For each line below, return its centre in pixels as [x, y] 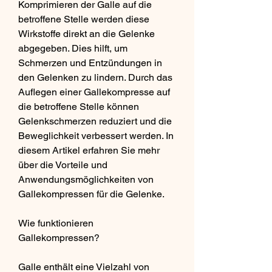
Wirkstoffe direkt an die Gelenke [87, 33]
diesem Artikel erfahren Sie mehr [89, 150]
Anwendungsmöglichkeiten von [86, 179]
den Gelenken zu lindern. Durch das [95, 77]
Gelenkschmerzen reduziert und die [95, 121]
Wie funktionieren [56, 223]
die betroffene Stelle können [79, 106]
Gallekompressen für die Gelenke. [91, 194]
